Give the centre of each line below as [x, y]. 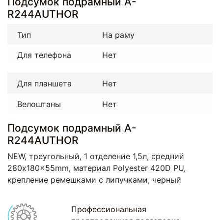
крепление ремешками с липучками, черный [94, 179]
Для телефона [44, 55]
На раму [118, 35]
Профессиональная [109, 209]
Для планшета [44, 83]
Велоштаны [39, 104]
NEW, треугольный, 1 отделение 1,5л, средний [96, 156]
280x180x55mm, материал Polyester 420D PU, [96, 168]
